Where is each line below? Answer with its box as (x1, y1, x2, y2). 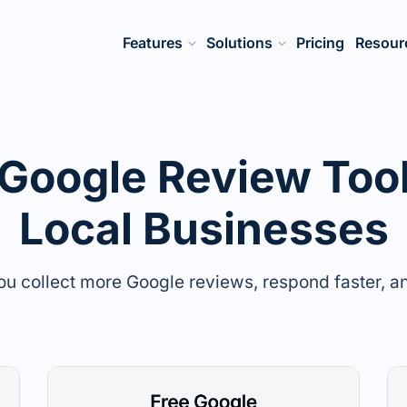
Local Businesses (18, 202, 389, 255)
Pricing (296, 34, 344, 52)
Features (123, 34, 183, 52)
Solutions (206, 34, 273, 52)
